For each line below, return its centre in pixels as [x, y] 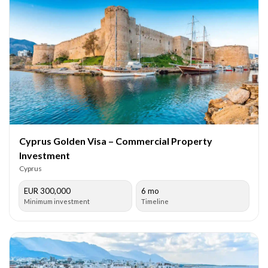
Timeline [155, 201]
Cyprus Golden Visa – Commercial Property [116, 141]
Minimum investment [57, 201]
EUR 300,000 [47, 191]
